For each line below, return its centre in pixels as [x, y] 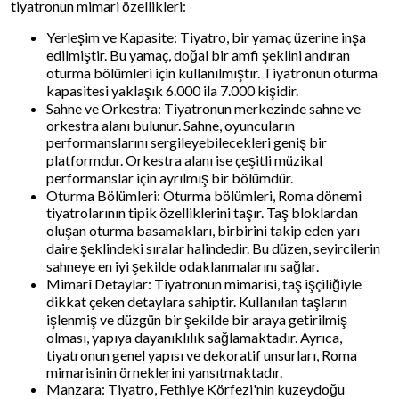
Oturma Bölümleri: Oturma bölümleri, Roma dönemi [204, 195]
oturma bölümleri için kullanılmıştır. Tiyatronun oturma [212, 72]
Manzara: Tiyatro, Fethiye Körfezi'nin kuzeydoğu [195, 388]
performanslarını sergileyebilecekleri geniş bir [187, 142]
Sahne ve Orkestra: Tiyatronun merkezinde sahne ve [204, 108]
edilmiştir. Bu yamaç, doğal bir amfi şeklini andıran [198, 54]
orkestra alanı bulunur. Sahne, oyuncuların [171, 125]
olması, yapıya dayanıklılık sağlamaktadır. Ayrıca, [194, 337]
